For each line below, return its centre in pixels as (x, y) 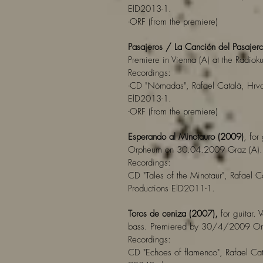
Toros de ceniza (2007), (173, 214)
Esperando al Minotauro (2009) (186, 137)
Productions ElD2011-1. (171, 188)
